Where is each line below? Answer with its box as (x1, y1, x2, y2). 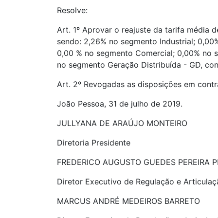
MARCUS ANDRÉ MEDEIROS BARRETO (57, 196, 200, 206)
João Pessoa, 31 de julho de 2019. (57, 99, 182, 109)
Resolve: (57, 5, 88, 15)
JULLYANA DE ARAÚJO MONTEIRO (57, 118, 187, 128)
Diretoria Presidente (57, 138, 130, 147)
